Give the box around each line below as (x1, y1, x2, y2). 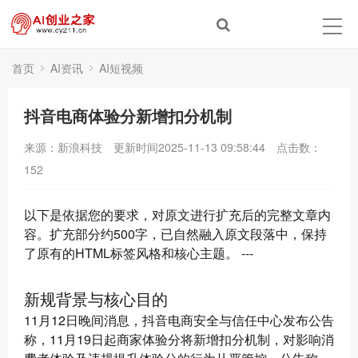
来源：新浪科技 (24, 139, 102, 155)
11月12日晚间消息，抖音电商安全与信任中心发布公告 (24, 311, 334, 329)
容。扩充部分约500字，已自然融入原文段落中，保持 (24, 225, 327, 243)
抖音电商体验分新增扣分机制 (24, 104, 232, 127)
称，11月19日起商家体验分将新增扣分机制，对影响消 (24, 330, 334, 348)
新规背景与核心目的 (24, 287, 168, 310)
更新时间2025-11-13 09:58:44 (113, 139, 265, 155)
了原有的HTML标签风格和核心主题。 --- (24, 244, 253, 262)
